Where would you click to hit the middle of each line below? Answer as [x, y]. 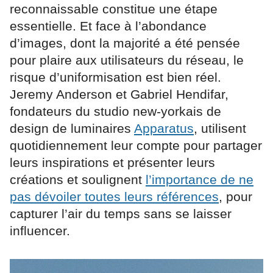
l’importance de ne [200, 180]
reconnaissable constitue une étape [114, 9]
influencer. [40, 231]
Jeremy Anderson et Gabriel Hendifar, [119, 94]
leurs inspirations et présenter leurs [112, 163]
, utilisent [220, 129]
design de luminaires [72, 129]
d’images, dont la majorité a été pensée [125, 43]
